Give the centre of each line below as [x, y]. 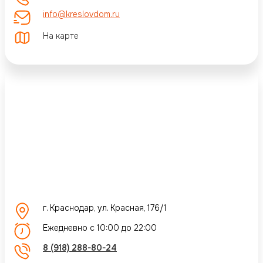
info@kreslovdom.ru [81, 14]
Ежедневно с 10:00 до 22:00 [100, 227]
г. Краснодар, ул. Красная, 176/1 [105, 208]
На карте [61, 36]
